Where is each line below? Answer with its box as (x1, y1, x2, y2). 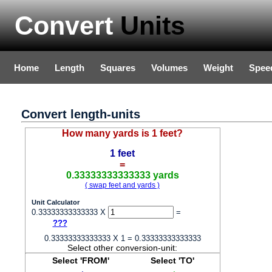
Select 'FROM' (52, 256, 109, 265)
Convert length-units (21, 107, 140, 121)
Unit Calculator (31, 199, 80, 206)
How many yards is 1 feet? (62, 128, 183, 138)
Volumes (151, 63, 188, 73)
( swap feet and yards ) (85, 181, 160, 189)
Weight (203, 63, 233, 73)
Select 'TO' (150, 256, 194, 265)
